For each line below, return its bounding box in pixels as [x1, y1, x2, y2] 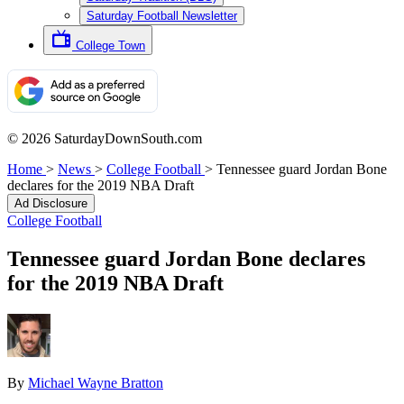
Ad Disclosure [14, 197, 87, 210]
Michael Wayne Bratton [28, 374, 163, 390]
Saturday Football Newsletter [87, 9, 237, 23]
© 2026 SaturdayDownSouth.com [7, 131, 202, 146]
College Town [76, 39, 145, 52]
